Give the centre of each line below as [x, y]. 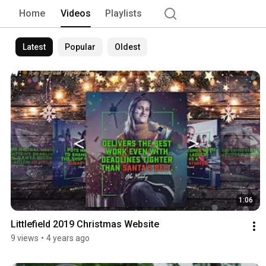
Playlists [123, 13]
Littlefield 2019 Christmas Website [85, 224]
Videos [76, 13]
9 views [25, 238]
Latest [34, 47]
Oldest [127, 47]
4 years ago [68, 238]
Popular [80, 47]
